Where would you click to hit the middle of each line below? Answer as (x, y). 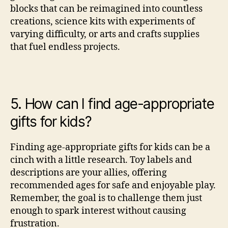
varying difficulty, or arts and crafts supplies (105, 34)
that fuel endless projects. (65, 47)
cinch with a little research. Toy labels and (101, 160)
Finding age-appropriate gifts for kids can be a (110, 148)
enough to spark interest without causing (98, 211)
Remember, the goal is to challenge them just (106, 198)
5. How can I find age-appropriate (112, 104)
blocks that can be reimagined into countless (106, 9)
